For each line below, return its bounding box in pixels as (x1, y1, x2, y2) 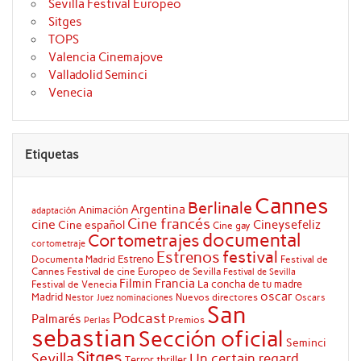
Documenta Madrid (31, 253, 115, 266)
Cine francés (127, 215, 210, 234)
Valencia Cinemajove (48, 50, 164, 65)
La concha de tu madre (197, 277, 302, 291)
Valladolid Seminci (48, 68, 148, 83)
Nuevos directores (175, 292, 258, 304)
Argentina (130, 202, 185, 218)
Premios (168, 313, 205, 326)
